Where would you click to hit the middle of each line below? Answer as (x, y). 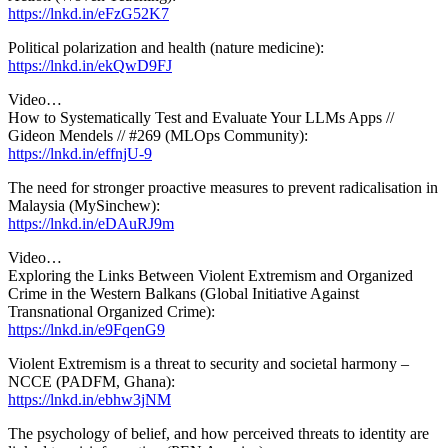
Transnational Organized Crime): (111, 311)
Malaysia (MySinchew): (84, 205)
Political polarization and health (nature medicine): (166, 47)
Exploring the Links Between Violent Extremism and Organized (210, 275)
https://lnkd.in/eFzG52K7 (88, 13)
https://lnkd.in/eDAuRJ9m (91, 223)
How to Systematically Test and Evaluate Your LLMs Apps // (201, 117)
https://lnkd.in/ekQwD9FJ (90, 65)
